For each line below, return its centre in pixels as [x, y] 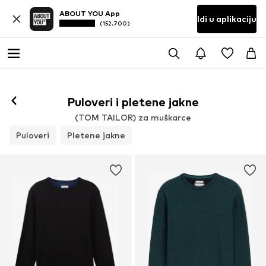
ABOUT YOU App [90, 14]
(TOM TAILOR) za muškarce [133, 117]
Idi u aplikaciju [227, 19]
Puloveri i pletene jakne [133, 102]
